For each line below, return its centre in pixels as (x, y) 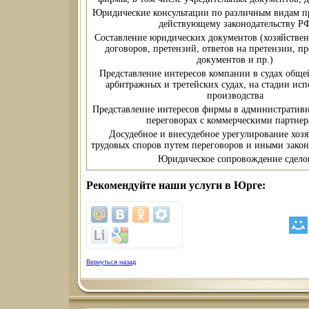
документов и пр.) (235, 60)
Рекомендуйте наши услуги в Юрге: (176, 186)
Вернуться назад (111, 262)
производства (235, 96)
